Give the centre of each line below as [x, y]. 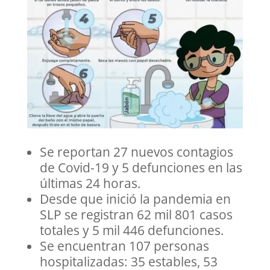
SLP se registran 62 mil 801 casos [136, 215]
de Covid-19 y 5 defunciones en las [141, 168]
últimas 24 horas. [90, 184]
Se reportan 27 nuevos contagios [136, 152]
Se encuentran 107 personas [124, 246]
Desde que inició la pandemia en [135, 199]
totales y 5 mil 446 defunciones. [132, 231]
